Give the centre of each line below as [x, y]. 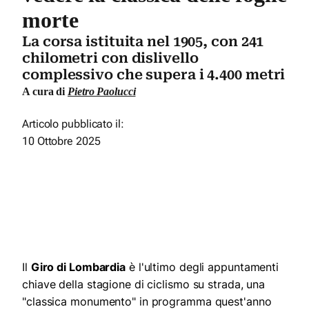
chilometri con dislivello [110, 58]
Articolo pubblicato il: [73, 123]
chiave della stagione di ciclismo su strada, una [144, 284]
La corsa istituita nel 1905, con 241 [143, 41]
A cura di [45, 91]
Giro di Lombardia [78, 267]
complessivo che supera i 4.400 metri [154, 74]
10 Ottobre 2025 [61, 141]
